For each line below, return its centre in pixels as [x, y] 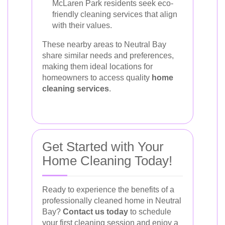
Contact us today [95, 211]
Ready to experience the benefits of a [108, 189]
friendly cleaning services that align [115, 14]
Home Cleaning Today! [107, 160]
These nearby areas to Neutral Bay [104, 44]
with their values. [82, 25]
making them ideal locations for [97, 66]
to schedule [150, 211]
